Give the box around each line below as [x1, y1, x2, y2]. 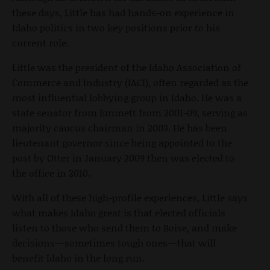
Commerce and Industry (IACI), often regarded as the [12, 75, 248, 89]
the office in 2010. [12, 165, 90, 180]
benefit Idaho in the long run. [12, 250, 145, 265]
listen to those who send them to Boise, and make [12, 220, 237, 234]
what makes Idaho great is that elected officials [12, 205, 225, 219]
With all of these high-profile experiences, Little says [12, 190, 248, 204]
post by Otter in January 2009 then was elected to [12, 150, 234, 165]
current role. [12, 35, 69, 49]
